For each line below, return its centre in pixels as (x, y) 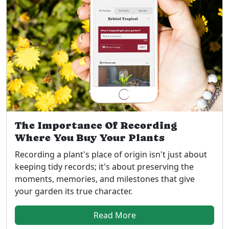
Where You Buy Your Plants (90, 138)
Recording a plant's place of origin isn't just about (111, 155)
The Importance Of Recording (96, 126)
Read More (114, 215)
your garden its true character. (74, 191)
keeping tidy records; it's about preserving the (104, 167)
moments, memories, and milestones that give (105, 179)
